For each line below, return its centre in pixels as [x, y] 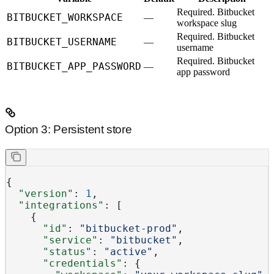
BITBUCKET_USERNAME [62, 42]
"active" [128, 251]
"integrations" [55, 205]
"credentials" [64, 263]
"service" [52, 240]
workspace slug [207, 23]
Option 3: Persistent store [68, 130]
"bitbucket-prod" [128, 228]
